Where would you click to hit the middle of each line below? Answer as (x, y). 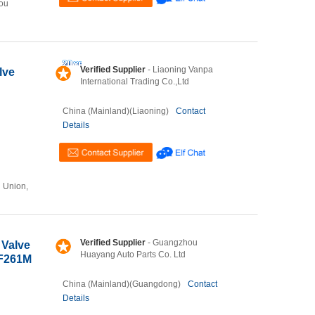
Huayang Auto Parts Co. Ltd (133, 255)
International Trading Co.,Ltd (135, 82)
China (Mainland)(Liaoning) (116, 111)
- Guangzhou (172, 243)
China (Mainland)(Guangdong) (122, 284)
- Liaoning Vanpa (179, 70)
